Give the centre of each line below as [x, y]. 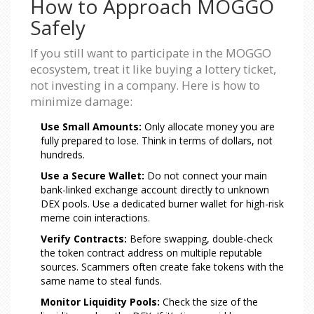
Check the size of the [209, 301]
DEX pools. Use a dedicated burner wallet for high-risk [162, 203]
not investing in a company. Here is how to [145, 85]
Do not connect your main [206, 175]
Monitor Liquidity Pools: [100, 301]
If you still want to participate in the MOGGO [151, 53]
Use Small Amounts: [91, 126]
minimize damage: [81, 101]
